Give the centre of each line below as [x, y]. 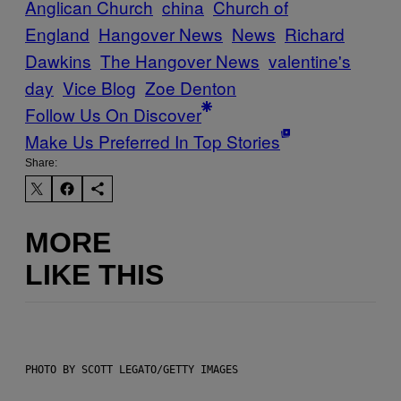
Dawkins [58, 61]
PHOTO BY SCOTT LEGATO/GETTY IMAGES [132, 370]
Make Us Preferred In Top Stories [153, 141]
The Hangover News [180, 61]
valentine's [310, 61]
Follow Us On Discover [113, 115]
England [57, 34]
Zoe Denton [191, 88]
